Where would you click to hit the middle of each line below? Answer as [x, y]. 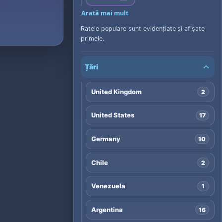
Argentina [107, 209]
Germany [106, 139]
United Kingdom [116, 91]
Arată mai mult [105, 13]
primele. [92, 38]
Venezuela [108, 186]
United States [113, 115]
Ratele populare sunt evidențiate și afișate [143, 28]
